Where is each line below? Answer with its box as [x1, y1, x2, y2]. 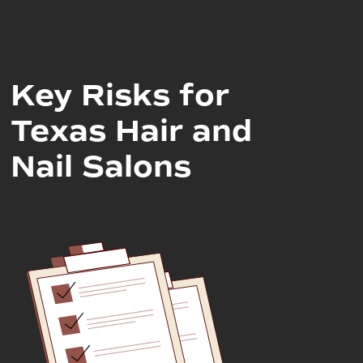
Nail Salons [11, 147, 192, 186]
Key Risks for [11, 76, 230, 114]
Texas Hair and [11, 112, 253, 150]
